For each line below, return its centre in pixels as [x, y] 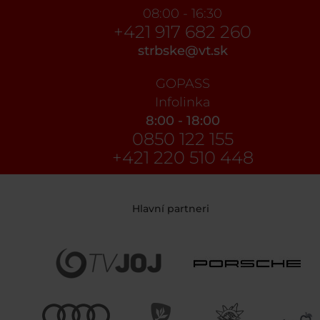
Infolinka [182, 102]
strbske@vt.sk [182, 50]
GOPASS [182, 83]
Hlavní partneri [170, 208]
